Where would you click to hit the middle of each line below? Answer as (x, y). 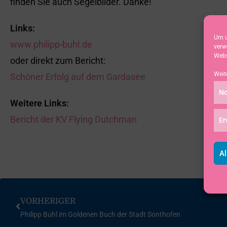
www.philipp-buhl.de (51, 44)
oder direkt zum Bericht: (58, 60)
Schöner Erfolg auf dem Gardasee (78, 77)
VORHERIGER (48, 201)
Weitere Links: (40, 103)
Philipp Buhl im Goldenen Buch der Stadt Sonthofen (100, 214)
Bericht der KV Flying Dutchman (73, 119)
